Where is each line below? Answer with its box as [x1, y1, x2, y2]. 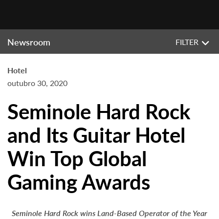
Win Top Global [7, 143, 147, 173]
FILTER [175, 36, 198, 47]
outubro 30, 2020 [7, 77, 67, 88]
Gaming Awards [7, 167, 150, 196]
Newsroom [7, 36, 50, 48]
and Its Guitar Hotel [7, 120, 185, 149]
